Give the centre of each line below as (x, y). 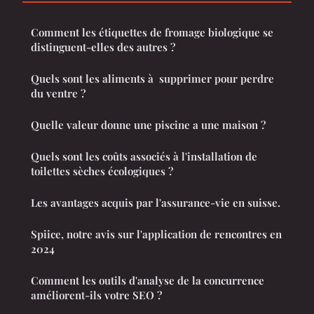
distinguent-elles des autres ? (103, 47)
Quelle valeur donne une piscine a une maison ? (148, 124)
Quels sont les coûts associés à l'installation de (144, 156)
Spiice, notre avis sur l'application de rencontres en (156, 234)
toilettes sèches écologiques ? (102, 171)
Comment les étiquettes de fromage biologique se (152, 32)
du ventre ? (58, 93)
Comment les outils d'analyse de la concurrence (148, 280)
